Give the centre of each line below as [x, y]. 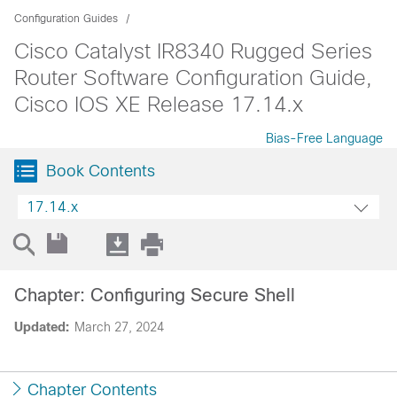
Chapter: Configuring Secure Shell [155, 295]
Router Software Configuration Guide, [193, 78]
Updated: [42, 327]
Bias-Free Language [324, 138]
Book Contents [101, 171]
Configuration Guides [66, 19]
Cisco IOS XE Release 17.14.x [159, 104]
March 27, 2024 [119, 327]
